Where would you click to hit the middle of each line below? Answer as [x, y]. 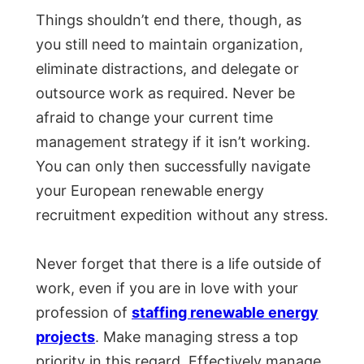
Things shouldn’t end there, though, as [169, 20]
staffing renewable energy [225, 313]
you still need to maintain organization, [169, 45]
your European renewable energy [150, 191]
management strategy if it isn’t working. [173, 142]
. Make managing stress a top [197, 337]
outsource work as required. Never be [165, 93]
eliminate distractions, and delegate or [167, 69]
